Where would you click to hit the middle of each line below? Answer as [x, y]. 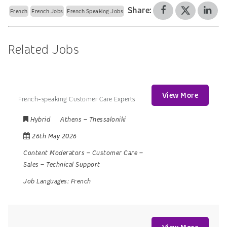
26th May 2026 [54, 136]
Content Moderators [54, 153]
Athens [71, 119]
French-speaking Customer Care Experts [77, 99]
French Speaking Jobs [95, 11]
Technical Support [73, 164]
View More [180, 95]
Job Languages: [47, 181]
